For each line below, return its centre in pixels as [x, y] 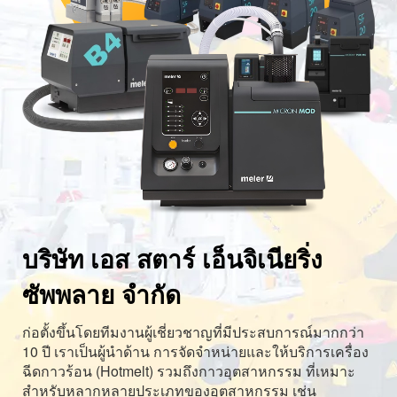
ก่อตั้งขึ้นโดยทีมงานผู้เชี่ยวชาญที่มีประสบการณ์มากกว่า [193, 332]
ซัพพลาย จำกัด [101, 294]
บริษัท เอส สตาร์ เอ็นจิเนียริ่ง [172, 259]
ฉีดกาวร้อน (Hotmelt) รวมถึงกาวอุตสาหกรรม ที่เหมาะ [189, 371]
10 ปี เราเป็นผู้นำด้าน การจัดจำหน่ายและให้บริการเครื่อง [195, 352]
